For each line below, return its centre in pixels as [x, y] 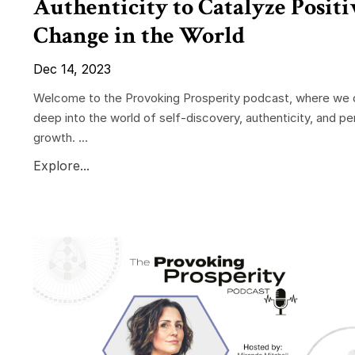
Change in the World [139, 36]
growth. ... [61, 137]
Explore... [61, 165]
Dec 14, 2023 [72, 69]
